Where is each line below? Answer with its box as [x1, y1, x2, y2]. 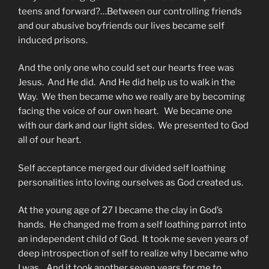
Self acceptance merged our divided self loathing [18, 162, 226, 174]
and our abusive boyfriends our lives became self [18, 20, 225, 31]
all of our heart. [18, 134, 81, 146]
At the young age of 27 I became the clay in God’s [18, 205, 223, 216]
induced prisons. [18, 34, 88, 46]
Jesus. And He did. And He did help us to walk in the [18, 77, 235, 88]
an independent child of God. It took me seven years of [18, 234, 249, 245]
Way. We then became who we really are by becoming [18, 91, 245, 103]
